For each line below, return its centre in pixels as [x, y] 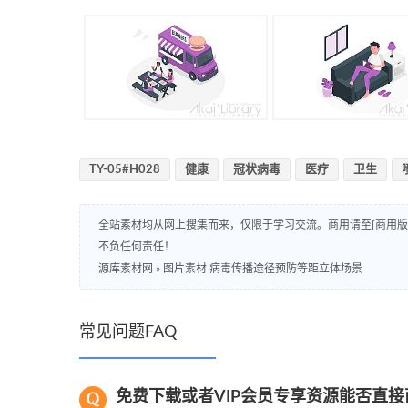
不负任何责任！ [137, 246]
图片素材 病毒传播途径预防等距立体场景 [263, 268]
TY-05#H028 [125, 169]
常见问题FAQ [128, 332]
